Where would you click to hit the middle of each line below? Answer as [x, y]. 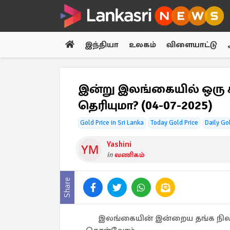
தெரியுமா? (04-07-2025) [145, 105]
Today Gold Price [174, 123]
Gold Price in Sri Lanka [112, 123]
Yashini [119, 144]
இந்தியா [102, 45]
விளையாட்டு [192, 45]
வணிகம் [130, 155]
